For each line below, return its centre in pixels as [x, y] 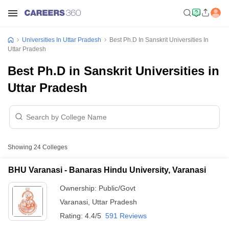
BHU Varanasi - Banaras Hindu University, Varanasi [107, 170]
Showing [21, 147]
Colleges [54, 147]
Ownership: [79, 188]
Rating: [72, 216]
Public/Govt [117, 188]
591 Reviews [126, 216]
